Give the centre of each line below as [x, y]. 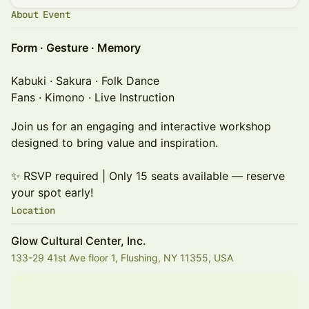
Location [33, 210]
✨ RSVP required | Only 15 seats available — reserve [148, 176]
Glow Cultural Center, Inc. [79, 241]
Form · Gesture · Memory [76, 48]
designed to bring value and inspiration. [114, 143]
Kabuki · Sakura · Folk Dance [85, 81]
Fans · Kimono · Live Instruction [93, 97]
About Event [41, 14]
